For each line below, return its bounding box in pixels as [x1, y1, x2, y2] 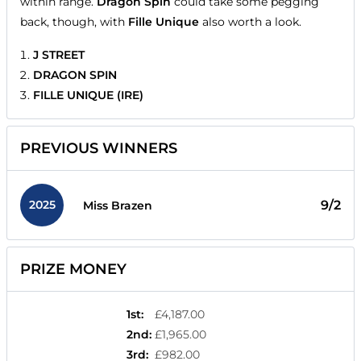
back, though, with [20, 15, 128, 30]
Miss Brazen [83, 197, 152, 213]
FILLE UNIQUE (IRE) [33, 88, 143, 103]
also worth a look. [199, 15, 301, 30]
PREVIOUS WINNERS [20, 139, 177, 158]
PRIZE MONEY [20, 260, 127, 279]
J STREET [33, 48, 85, 63]
